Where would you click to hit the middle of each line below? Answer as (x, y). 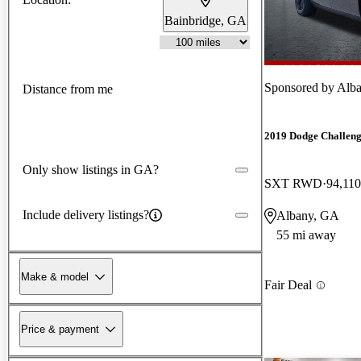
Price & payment (60, 329)
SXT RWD (293, 184)
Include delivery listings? (86, 214)
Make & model (55, 276)
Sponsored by (301, 87)
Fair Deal (288, 285)
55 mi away (306, 235)
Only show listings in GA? (91, 169)
